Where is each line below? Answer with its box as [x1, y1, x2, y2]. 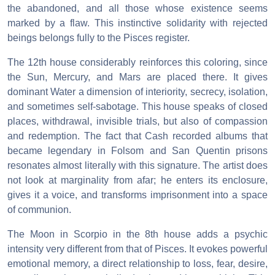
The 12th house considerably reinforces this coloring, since [7, 56, 268, 68]
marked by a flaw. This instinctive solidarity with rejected [7, 17, 268, 28]
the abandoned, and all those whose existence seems [7, 2, 268, 14]
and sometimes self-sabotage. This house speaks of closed [7, 101, 268, 112]
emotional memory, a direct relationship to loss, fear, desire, [7, 258, 268, 269]
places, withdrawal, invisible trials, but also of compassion [7, 115, 268, 126]
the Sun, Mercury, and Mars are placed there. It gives [7, 71, 268, 82]
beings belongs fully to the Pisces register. [7, 32, 190, 43]
